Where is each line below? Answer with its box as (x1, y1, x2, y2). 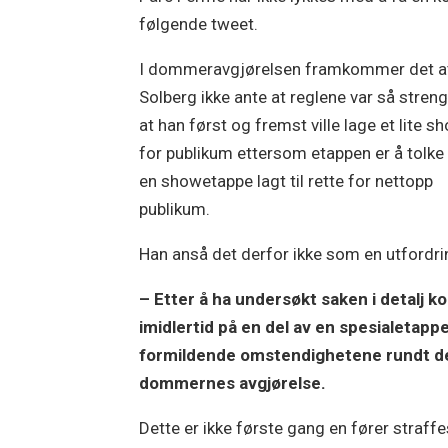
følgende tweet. (139, 13, 259, 34)
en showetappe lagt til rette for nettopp (139, 170, 434, 191)
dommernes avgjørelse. (139, 372, 327, 393)
